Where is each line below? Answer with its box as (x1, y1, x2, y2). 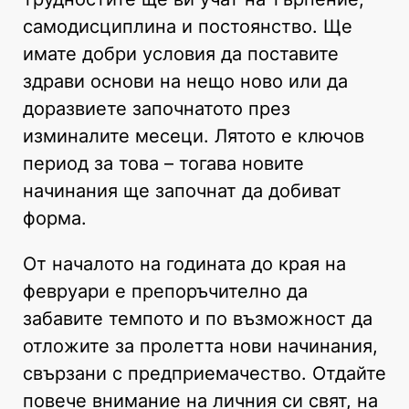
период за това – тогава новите (23, 152, 304, 174)
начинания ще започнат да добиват (23, 179, 341, 202)
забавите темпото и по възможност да (23, 307, 372, 330)
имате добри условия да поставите (23, 42, 339, 65)
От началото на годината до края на (23, 252, 346, 275)
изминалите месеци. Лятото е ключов (23, 124, 364, 147)
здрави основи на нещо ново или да (23, 69, 348, 92)
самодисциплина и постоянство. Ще (23, 15, 352, 37)
